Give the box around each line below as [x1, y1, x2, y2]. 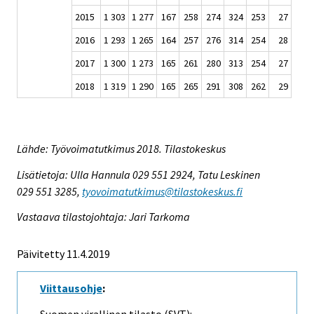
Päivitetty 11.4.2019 [17, 247, 110, 261]
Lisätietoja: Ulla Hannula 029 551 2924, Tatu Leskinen [17, 167, 260, 182]
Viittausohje [40, 281, 102, 296]
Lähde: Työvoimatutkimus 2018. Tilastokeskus [17, 141, 226, 156]
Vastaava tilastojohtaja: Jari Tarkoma [17, 210, 190, 224]
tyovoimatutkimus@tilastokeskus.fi [82, 184, 243, 198]
